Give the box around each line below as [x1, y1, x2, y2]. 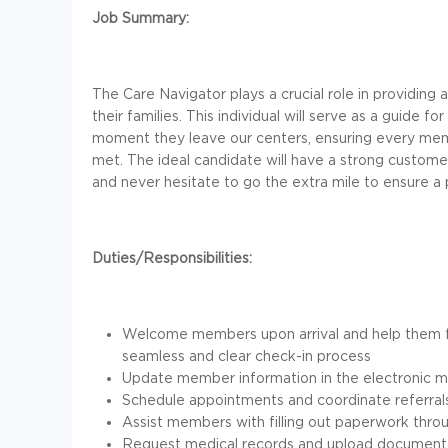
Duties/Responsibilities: [92, 250, 252, 266]
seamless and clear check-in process [122, 348, 371, 364]
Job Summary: [92, 10, 189, 26]
